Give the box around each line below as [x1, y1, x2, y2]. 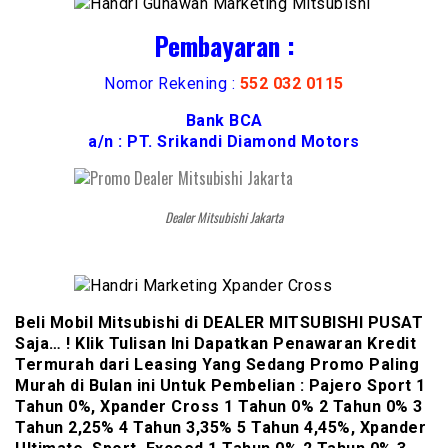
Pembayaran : [153, 26, 295, 65]
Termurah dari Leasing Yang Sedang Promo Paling [15, 355, 419, 375]
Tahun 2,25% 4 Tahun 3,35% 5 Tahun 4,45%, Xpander [15, 418, 426, 438]
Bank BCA [185, 111, 263, 131]
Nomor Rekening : [104, 74, 240, 94]
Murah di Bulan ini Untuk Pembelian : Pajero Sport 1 [15, 376, 426, 396]
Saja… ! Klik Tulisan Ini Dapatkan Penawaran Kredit [15, 334, 416, 354]
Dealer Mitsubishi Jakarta [165, 206, 283, 227]
